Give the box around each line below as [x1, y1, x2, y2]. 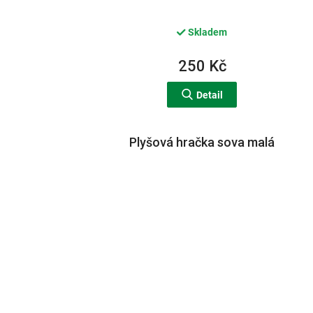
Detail [196, 89, 223, 101]
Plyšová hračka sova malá [129, 134, 275, 150]
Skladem [186, 27, 228, 38]
